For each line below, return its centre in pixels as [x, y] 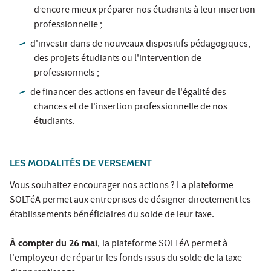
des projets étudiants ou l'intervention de [118, 60]
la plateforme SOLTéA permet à [165, 245]
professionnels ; [67, 74]
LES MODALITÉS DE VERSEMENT [81, 163]
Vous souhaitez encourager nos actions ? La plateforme [122, 187]
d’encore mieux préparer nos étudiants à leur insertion [145, 11]
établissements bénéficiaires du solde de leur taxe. [113, 216]
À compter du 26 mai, [56, 243]
